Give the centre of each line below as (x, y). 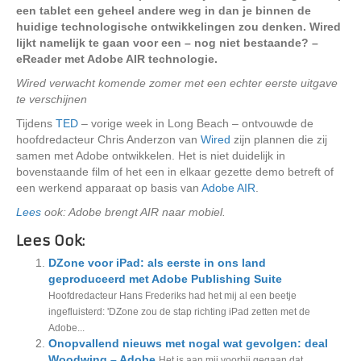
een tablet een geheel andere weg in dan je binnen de (164, 10)
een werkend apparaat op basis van (109, 188)
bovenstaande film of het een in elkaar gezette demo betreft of (175, 172)
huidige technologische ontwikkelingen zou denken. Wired (178, 27)
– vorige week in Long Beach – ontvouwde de (196, 123)
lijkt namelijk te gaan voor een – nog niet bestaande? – (167, 43)
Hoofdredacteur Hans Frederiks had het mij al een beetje (172, 296)
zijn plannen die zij (279, 139)
